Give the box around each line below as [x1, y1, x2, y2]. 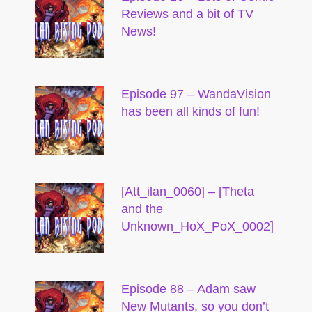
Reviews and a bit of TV [121, 7, 253, 21]
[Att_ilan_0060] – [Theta [121, 185, 254, 198]
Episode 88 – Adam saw [121, 282, 256, 296]
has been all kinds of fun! [121, 104, 260, 118]
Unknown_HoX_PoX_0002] [121, 219, 274, 233]
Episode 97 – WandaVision [121, 87, 271, 101]
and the [121, 202, 163, 216]
